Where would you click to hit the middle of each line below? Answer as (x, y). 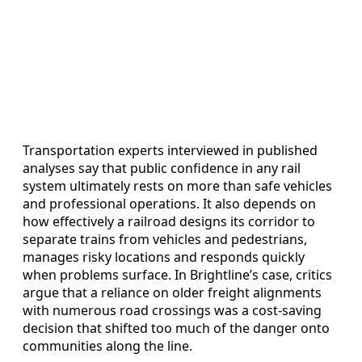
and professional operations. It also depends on (169, 204)
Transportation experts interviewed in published (170, 151)
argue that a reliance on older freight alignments (172, 293)
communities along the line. (107, 346)
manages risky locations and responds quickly (164, 257)
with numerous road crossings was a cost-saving (172, 311)
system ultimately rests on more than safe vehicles (177, 186)
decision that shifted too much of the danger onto (176, 328)
